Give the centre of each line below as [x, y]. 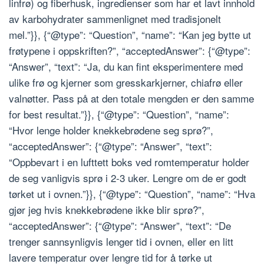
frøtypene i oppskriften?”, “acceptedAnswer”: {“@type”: [130, 50]
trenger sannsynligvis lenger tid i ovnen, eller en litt [121, 241]
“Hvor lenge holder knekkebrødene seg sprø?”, [111, 130]
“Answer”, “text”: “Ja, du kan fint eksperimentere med [126, 66]
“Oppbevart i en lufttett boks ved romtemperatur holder [129, 161]
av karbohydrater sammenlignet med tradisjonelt [115, 18]
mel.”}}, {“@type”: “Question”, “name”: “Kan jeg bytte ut [130, 34]
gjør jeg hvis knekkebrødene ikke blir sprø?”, [107, 209]
